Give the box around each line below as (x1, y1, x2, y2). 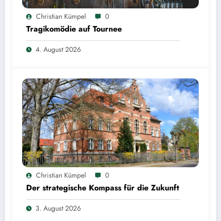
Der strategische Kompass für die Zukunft (26, 182, 179, 194)
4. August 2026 (36, 44, 81, 55)
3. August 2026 (36, 203, 81, 214)
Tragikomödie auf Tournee (26, 23, 122, 35)
